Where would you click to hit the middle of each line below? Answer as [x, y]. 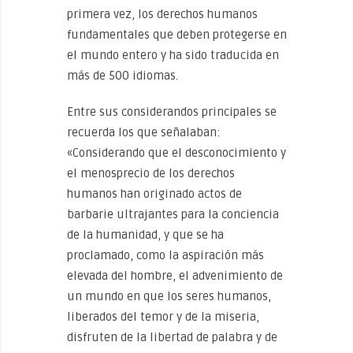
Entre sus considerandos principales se [172, 112]
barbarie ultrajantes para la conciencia [173, 214]
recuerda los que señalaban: [144, 132]
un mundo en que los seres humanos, [169, 296]
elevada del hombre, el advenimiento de [175, 276]
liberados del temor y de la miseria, [163, 317]
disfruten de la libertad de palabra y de [172, 337]
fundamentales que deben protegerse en [177, 35]
